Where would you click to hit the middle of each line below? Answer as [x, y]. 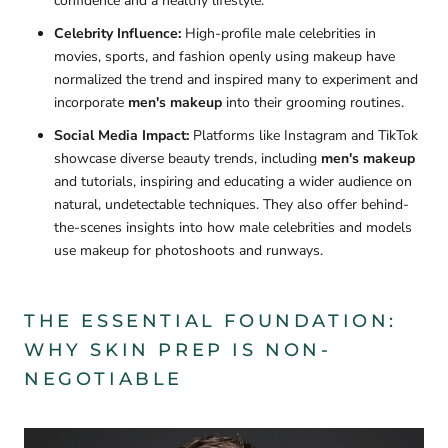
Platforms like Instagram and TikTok [303, 136]
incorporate [91, 103]
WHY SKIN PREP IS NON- [178, 350]
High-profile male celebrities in [278, 34]
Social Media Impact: [121, 136]
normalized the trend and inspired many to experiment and [236, 80]
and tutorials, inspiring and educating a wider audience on [233, 182]
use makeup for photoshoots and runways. [188, 251]
